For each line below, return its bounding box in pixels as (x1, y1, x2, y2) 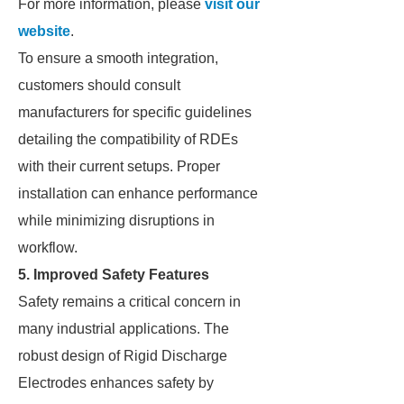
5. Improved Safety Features (18, 267, 209, 282)
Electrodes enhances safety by (18, 375, 214, 390)
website (18, 23, 70, 39)
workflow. (18, 240, 78, 255)
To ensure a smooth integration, (18, 50, 218, 66)
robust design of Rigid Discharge (18, 348, 227, 363)
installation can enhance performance (18, 186, 258, 201)
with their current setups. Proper (18, 159, 220, 174)
